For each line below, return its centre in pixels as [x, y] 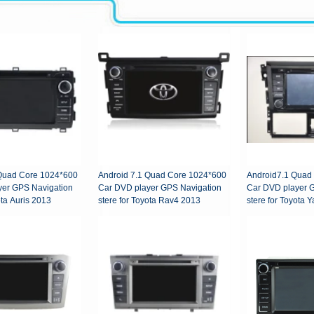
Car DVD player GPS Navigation [160, 188]
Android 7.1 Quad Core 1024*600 [162, 176]
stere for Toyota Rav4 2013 [149, 201]
